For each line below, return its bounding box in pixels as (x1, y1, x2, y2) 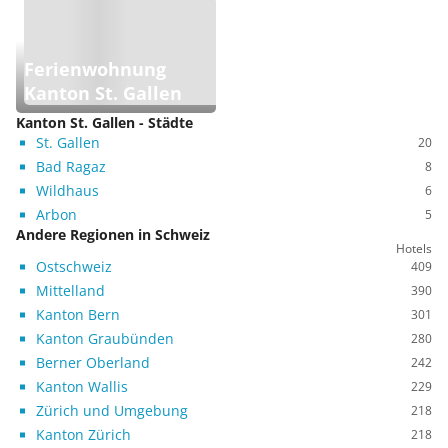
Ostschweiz (36, 257, 112, 276)
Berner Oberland (36, 353, 150, 372)
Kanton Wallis (36, 377, 128, 396)
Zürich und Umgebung (36, 401, 188, 420)
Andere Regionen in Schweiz (16, 225, 210, 244)
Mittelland (36, 281, 105, 300)
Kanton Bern (36, 305, 120, 324)
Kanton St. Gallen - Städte (16, 113, 193, 132)
